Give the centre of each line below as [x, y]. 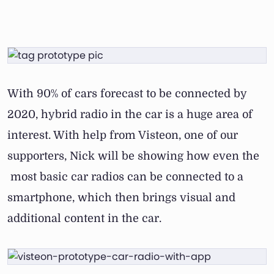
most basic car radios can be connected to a [125, 177]
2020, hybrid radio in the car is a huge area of [130, 115]
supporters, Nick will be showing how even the [133, 156]
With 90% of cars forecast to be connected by [127, 94]
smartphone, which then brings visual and [121, 198]
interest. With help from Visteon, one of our [123, 135]
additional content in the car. [84, 219]
